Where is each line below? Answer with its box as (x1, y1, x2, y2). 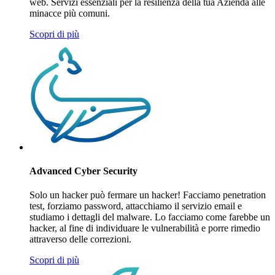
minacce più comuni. (29, 7, 110, 18)
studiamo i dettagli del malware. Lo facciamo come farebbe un (29, 212, 270, 223)
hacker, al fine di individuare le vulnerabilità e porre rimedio (29, 223, 260, 234)
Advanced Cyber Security (29, 165, 137, 176)
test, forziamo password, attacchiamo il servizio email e (29, 201, 242, 212)
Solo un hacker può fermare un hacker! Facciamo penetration (29, 190, 266, 201)
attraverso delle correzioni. (29, 234, 131, 245)
